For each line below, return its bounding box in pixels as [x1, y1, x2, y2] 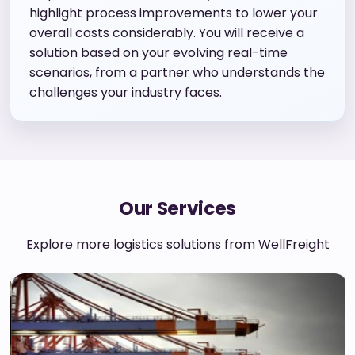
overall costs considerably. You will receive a [29, 23, 304, 42]
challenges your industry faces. [29, 82, 222, 101]
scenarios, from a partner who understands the [29, 63, 325, 82]
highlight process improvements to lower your [29, 3, 318, 22]
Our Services [119, 195, 236, 221]
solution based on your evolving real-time [29, 43, 288, 62]
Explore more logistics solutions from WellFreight [25, 235, 330, 254]
